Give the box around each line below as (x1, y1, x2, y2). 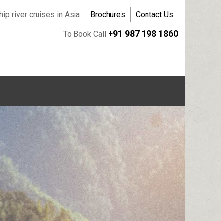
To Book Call (63, 29, 108, 38)
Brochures (90, 10, 125, 19)
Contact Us (136, 10, 173, 19)
